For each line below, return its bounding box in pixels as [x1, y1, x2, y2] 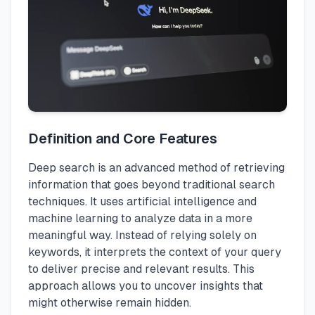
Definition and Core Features [28, 131, 217, 146]
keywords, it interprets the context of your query [28, 245, 281, 259]
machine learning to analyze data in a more [28, 212, 252, 225]
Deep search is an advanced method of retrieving [28, 161, 285, 174]
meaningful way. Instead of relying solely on [28, 229, 257, 242]
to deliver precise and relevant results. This [28, 262, 255, 276]
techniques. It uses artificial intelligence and [28, 195, 257, 208]
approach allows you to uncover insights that [28, 279, 263, 292]
